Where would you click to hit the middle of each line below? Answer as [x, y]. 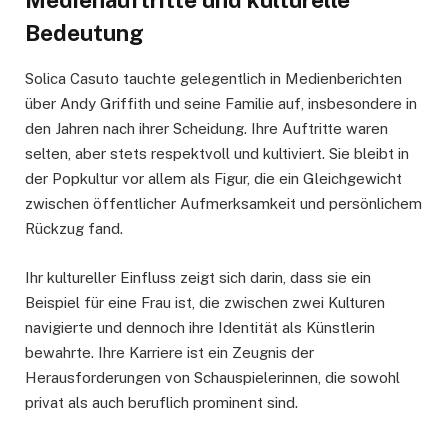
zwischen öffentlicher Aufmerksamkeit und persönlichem [223, 204]
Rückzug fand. [74, 229]
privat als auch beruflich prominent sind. [161, 402]
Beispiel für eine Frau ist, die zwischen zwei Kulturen [205, 302]
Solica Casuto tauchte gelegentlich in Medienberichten [213, 79]
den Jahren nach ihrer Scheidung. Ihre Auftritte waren [206, 129]
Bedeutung [84, 32]
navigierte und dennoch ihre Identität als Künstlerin [200, 327]
